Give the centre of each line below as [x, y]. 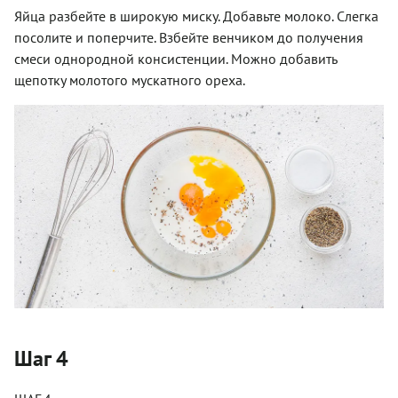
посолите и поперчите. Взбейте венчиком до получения [189, 37]
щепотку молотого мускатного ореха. [130, 80]
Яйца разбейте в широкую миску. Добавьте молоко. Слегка [196, 16]
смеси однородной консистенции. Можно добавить [175, 58]
